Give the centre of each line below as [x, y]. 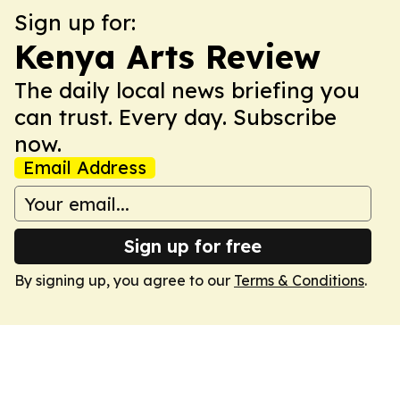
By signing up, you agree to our [124, 280]
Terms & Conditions [299, 280]
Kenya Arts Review [167, 57]
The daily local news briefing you [187, 90]
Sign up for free [193, 246]
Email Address [85, 167]
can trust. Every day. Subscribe [175, 117]
